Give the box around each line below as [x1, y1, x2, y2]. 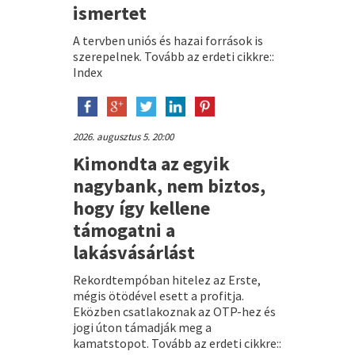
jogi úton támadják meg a [72, 319, 212, 335]
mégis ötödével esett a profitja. [72, 287, 244, 303]
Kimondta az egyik [72, 151, 230, 176]
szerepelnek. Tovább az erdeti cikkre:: [72, 48, 274, 64]
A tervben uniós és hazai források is [72, 32, 263, 48]
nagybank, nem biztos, [72, 173, 265, 198]
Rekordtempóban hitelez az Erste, [72, 271, 261, 288]
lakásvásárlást [72, 239, 195, 265]
